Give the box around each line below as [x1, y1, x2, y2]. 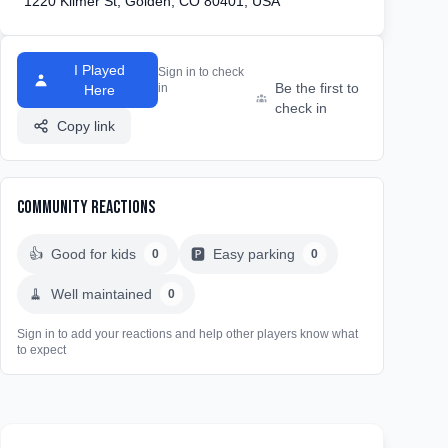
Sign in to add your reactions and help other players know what [17, 327, 358, 341]
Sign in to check [158, 65, 245, 79]
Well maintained [51, 286, 152, 302]
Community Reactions [17, 197, 155, 218]
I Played [74, 62, 126, 78]
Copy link [57, 118, 115, 134]
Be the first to [274, 80, 359, 96]
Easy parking [213, 246, 295, 262]
